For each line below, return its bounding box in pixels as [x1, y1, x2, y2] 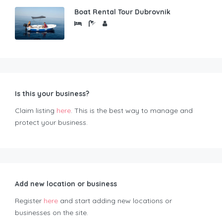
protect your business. [15, 117, 88, 127]
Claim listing [15, 106, 56, 115]
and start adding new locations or [58, 196, 172, 205]
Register [15, 196, 44, 205]
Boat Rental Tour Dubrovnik [74, 7, 170, 16]
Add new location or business [15, 179, 117, 188]
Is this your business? [15, 89, 89, 98]
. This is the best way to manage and [71, 106, 193, 115]
